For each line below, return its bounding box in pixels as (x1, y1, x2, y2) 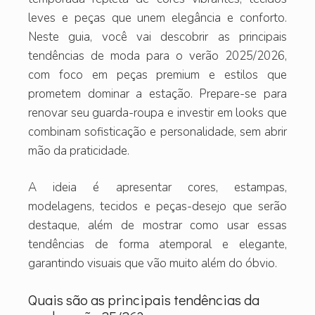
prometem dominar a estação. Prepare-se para (28, 85, 287, 102)
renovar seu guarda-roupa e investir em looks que (28, 104, 287, 121)
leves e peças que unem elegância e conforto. (28, 9, 287, 26)
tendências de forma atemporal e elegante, (28, 236, 287, 253)
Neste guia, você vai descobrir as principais (28, 28, 287, 45)
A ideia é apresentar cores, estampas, (28, 179, 287, 196)
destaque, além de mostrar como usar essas (28, 217, 287, 234)
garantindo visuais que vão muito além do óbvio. (28, 255, 277, 272)
